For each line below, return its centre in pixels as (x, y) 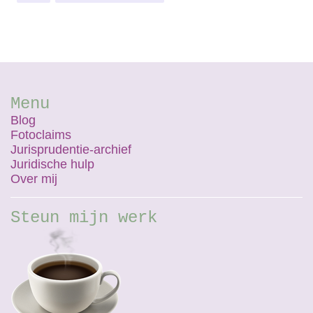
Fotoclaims (41, 135)
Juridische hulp (52, 164)
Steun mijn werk (84, 218)
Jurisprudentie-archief (71, 150)
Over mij (34, 179)
